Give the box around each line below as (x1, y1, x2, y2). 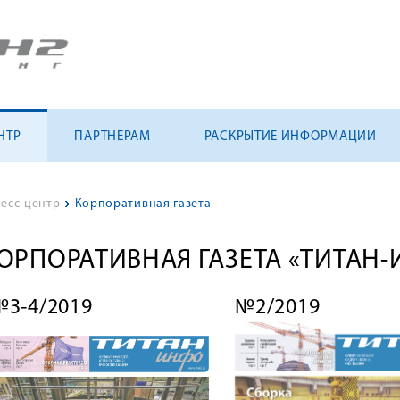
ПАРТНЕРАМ (74, 130, 151, 144)
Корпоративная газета (74, 197, 212, 211)
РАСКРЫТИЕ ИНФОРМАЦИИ (204, 130, 377, 144)
